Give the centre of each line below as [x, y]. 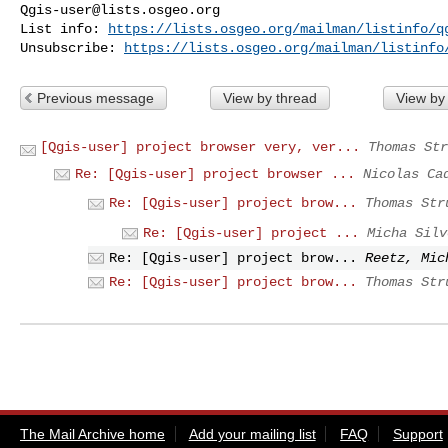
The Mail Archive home [92, 433]
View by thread [269, 97]
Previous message [95, 97]
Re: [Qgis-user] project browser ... [215, 173]
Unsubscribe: [72, 47]
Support [417, 433]
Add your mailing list [252, 433]
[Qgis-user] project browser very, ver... [200, 146]
